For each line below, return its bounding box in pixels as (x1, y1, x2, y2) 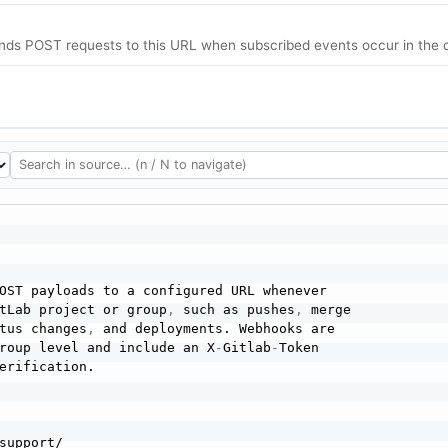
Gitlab (222, 339, 271, 355)
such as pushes (174, 301, 295, 317)
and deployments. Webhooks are (94, 320, 335, 336)
